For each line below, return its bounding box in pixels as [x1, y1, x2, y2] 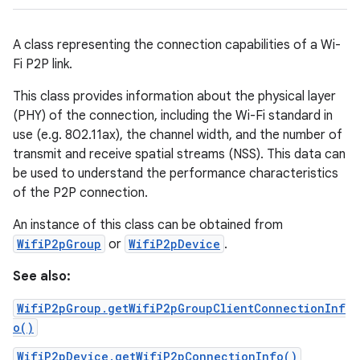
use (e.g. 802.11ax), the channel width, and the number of [13, 127, 342, 143]
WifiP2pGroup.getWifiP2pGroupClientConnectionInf [17, 301, 346, 316]
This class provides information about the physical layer [13, 88, 336, 104]
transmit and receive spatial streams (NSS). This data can [13, 146, 346, 162]
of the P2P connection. [13, 185, 148, 201]
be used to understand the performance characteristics [13, 166, 338, 182]
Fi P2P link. [13, 56, 72, 72]
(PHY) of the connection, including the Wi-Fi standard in [13, 108, 333, 124]
